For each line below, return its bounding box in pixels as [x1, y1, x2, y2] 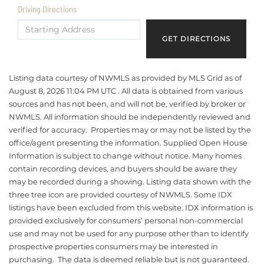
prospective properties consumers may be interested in [9, 241, 218, 251]
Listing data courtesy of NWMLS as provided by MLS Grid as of [9, 72, 242, 82]
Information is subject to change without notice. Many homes [9, 150, 242, 160]
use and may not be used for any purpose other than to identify [9, 228, 249, 238]
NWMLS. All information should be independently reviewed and [9, 111, 250, 121]
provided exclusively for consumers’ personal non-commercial [9, 215, 243, 225]
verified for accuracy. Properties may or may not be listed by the [9, 124, 251, 134]
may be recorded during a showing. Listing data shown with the [9, 176, 251, 186]
